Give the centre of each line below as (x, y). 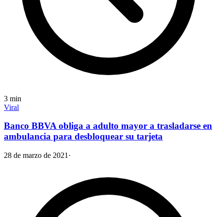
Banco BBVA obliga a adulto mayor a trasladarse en (108, 126)
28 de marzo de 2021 (36, 155)
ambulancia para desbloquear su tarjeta (83, 137)
